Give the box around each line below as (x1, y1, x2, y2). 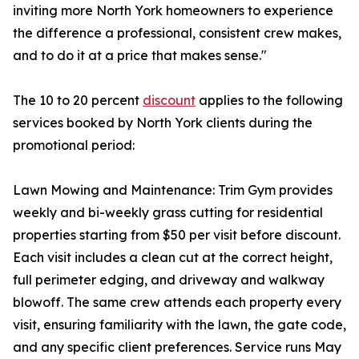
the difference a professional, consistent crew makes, (13, 25, 341, 42)
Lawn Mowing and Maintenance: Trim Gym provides (13, 182, 333, 199)
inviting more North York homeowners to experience (13, 2, 333, 19)
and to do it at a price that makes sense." (13, 47, 267, 64)
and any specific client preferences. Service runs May (13, 339, 341, 356)
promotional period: (13, 137, 135, 154)
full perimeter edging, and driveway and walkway (13, 272, 325, 288)
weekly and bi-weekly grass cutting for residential (13, 204, 323, 221)
